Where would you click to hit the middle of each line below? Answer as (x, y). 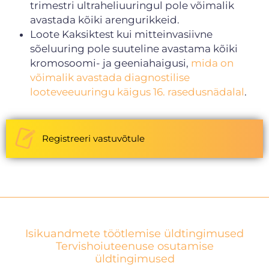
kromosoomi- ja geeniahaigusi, (110, 63)
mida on (212, 63)
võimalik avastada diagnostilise (110, 77)
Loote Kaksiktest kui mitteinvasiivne (121, 34)
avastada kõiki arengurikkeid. (105, 20)
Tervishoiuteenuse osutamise (134, 246)
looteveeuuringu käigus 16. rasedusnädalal (137, 92)
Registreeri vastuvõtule (93, 138)
